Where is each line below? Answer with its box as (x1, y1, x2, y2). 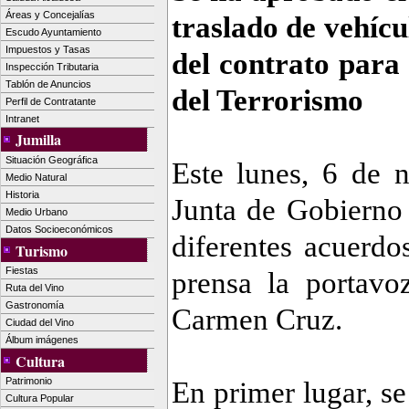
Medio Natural (5, 171, 67, 183)
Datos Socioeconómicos (5, 223, 113, 235)
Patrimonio (5, 375, 52, 387)
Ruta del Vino (5, 282, 64, 294)
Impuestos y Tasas (5, 43, 90, 55)
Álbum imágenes (5, 334, 79, 346)
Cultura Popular (5, 393, 74, 404)
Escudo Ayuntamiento (5, 26, 101, 37)
